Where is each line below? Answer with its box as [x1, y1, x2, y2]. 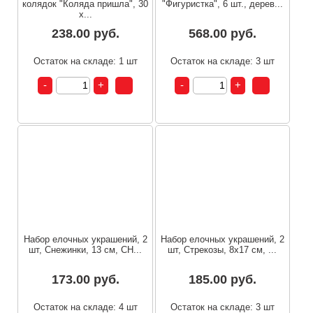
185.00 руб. [188, 272, 256, 287]
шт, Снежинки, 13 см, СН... [29, 245, 143, 256]
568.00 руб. [188, 26, 256, 41]
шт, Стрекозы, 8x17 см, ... [168, 245, 277, 256]
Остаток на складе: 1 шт [33, 55, 138, 66]
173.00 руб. [51, 272, 119, 287]
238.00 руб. [51, 26, 119, 41]
